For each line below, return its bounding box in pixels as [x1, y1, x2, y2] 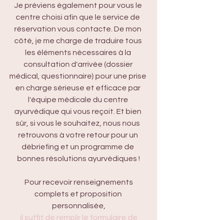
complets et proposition [34, 190, 123, 198]
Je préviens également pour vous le [14, 1, 143, 9]
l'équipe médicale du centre [27, 96, 130, 104]
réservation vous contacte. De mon [14, 25, 143, 33]
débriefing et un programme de [22, 143, 136, 151]
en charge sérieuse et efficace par [15, 84, 142, 92]
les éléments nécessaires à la [25, 49, 133, 56]
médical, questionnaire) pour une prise [9, 72, 148, 80]
